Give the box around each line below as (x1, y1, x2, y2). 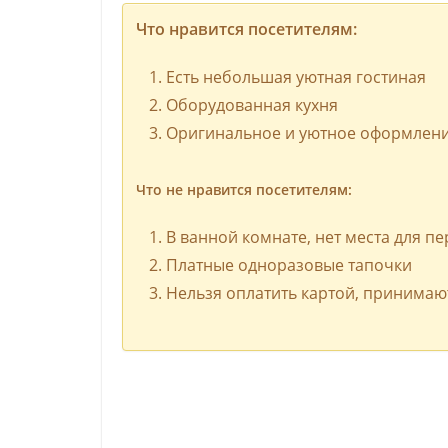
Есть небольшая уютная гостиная (165, 65, 426, 88)
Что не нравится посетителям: (135, 179, 352, 199)
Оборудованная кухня (165, 93, 338, 116)
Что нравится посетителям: (135, 17, 357, 40)
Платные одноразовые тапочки (165, 253, 412, 276)
